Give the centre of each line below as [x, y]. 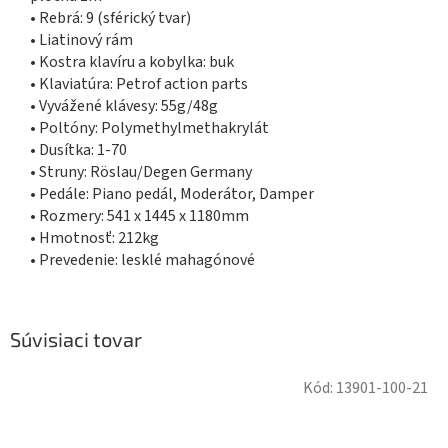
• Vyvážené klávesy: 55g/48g [124, 106]
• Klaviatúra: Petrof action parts [139, 84]
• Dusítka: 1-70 [78, 150]
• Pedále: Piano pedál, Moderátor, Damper [172, 194]
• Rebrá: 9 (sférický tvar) [110, 18]
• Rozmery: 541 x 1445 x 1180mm [139, 216]
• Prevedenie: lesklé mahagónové [142, 260]
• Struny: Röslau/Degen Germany [141, 172]
